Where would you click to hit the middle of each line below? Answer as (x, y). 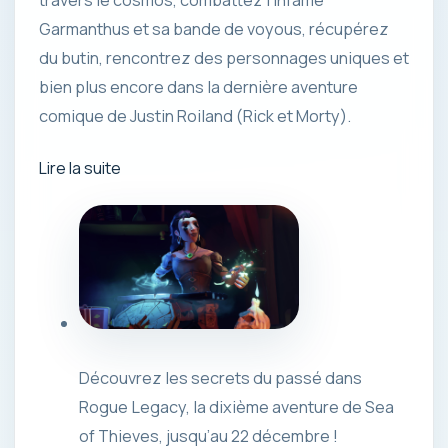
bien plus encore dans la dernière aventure (198, 87)
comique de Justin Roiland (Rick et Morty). (195, 116)
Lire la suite (80, 168)
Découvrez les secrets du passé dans (220, 378)
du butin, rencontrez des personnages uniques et (224, 58)
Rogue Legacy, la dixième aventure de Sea (236, 407)
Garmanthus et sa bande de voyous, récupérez (214, 29)
